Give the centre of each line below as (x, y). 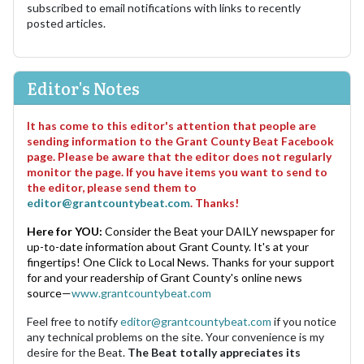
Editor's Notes (83, 87)
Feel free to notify (74, 321)
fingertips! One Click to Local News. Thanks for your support (181, 262)
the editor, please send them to (112, 187)
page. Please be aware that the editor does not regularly (179, 156)
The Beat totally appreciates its (214, 352)
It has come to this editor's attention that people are (171, 125)
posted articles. (66, 23)
